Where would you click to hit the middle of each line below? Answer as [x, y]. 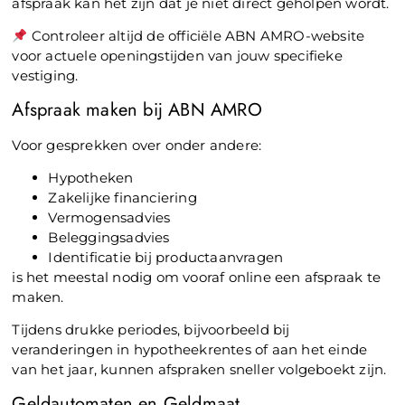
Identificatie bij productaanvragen [166, 257]
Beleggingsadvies [109, 237]
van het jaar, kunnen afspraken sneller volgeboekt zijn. [199, 370]
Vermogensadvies [109, 217]
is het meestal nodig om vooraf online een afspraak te [197, 277]
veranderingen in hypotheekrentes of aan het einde [190, 350]
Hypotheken [91, 177]
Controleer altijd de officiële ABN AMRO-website [196, 36]
